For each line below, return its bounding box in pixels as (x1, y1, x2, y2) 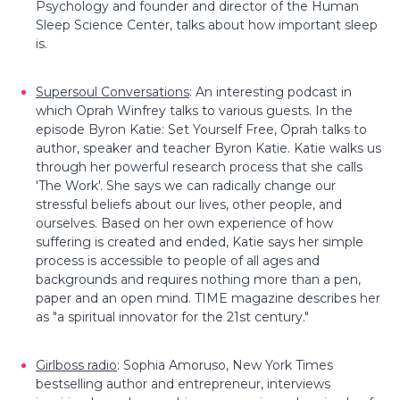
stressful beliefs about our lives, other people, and (36, 196, 342, 212)
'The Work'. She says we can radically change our (36, 177, 336, 194)
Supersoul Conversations (36, 83, 189, 100)
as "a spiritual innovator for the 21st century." (36, 308, 309, 325)
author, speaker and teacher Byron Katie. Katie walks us (36, 139, 381, 156)
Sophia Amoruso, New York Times (123, 356, 333, 373)
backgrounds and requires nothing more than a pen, (36, 271, 361, 287)
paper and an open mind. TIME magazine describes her (36, 289, 380, 306)
